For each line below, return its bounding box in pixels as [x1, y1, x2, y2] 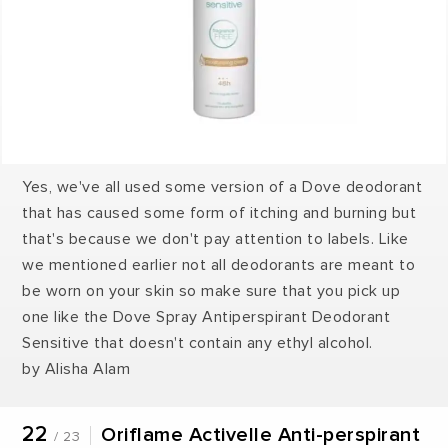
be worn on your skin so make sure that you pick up [22, 280, 401, 301]
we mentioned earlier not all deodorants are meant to [22, 254, 416, 275]
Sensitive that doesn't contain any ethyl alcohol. [22, 332, 373, 353]
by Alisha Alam [22, 358, 131, 379]
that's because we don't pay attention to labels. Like [22, 228, 409, 249]
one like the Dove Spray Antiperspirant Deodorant [22, 306, 391, 327]
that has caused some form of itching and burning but [22, 202, 417, 223]
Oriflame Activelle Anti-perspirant [101, 424, 421, 445]
